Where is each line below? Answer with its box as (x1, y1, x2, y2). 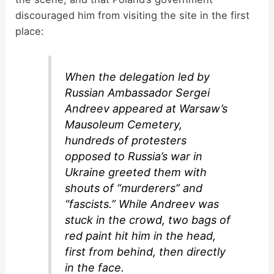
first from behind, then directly (65, 245, 226, 258)
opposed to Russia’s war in (65, 149, 203, 163)
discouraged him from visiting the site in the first (15, 9, 250, 22)
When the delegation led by (65, 70, 210, 83)
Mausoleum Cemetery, (65, 117, 183, 131)
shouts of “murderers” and (65, 181, 203, 194)
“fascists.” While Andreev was (65, 197, 220, 210)
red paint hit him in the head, (65, 229, 217, 242)
